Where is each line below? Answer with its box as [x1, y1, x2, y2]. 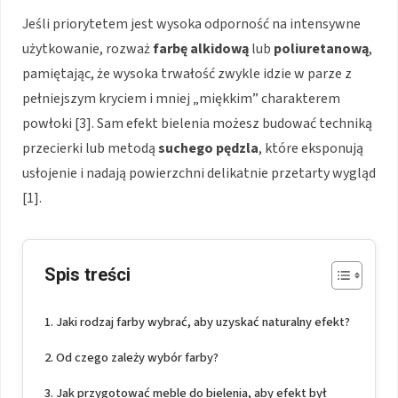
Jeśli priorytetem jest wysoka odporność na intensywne [22, 14, 361, 35]
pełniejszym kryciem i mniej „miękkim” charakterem [22, 89, 340, 109]
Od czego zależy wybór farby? [55, 348, 219, 368]
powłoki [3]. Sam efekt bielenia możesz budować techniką [22, 114, 372, 134]
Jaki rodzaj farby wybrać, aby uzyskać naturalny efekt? [55, 313, 350, 332]
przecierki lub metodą [22, 139, 158, 159]
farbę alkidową [153, 39, 249, 60]
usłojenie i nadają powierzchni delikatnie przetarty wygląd [22, 163, 376, 184]
